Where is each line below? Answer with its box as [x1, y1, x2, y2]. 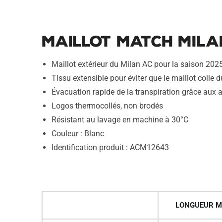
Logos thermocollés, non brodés [51, 101, 163, 111]
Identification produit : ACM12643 [51, 143, 169, 153]
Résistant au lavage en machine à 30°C [51, 115, 188, 125]
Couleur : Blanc [51, 129, 104, 139]
